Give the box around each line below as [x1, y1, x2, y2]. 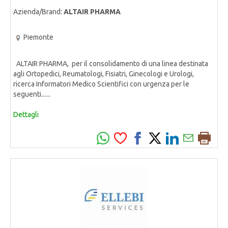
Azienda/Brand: [13, 8, 64, 16]
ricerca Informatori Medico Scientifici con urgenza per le [13, 79, 189, 88]
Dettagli [13, 110, 39, 119]
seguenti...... [13, 90, 50, 98]
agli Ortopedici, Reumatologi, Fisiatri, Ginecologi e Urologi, [13, 69, 194, 78]
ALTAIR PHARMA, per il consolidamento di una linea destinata [13, 59, 208, 68]
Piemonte [23, 33, 53, 42]
